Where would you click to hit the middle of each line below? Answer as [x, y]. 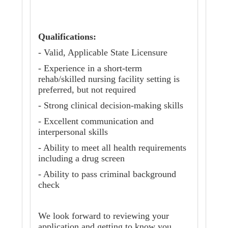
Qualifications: [67, 37]
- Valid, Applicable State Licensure [103, 53]
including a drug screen [81, 159]
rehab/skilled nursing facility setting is [109, 79]
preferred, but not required [87, 90]
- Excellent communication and [96, 121]
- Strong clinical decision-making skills [111, 106]
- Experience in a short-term [90, 68]
